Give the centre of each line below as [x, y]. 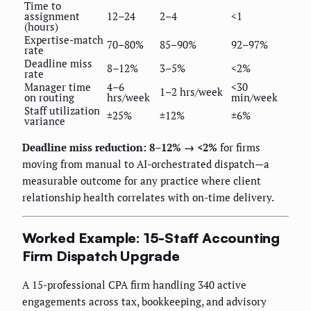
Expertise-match [64, 40]
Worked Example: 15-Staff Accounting [151, 237]
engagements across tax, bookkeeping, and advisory [144, 302]
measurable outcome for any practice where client [142, 181]
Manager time [58, 87]
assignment [52, 16]
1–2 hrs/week [191, 92]
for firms [239, 148]
